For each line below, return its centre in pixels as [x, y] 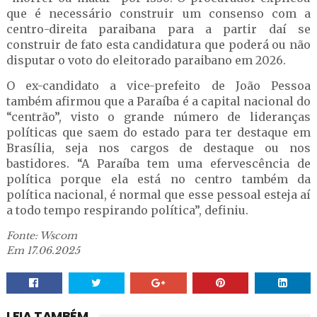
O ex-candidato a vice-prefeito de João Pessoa [158, 86]
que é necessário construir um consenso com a [158, 13]
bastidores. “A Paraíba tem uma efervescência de [158, 163]
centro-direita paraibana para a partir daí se [158, 29]
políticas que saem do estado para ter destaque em [158, 132]
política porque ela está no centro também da [158, 179]
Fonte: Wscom [41, 236]
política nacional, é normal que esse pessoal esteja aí [158, 195]
